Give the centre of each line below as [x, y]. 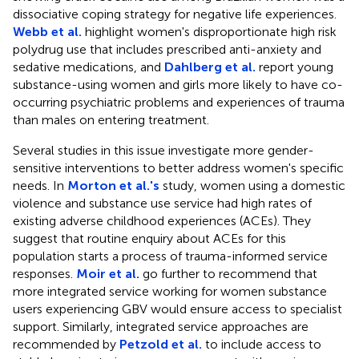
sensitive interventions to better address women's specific [178, 167]
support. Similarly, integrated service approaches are [161, 326]
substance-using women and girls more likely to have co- [178, 84]
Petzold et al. [161, 344]
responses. [44, 273]
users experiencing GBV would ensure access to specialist [177, 309]
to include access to [262, 344]
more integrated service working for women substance [170, 291]
